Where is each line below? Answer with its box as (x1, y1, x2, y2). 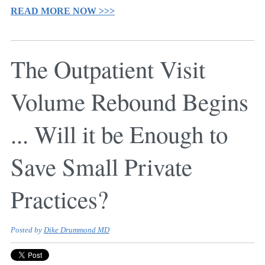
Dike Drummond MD (44, 226, 109, 235)
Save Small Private (11, 150, 192, 183)
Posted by (11, 226, 44, 235)
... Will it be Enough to (11, 118, 228, 150)
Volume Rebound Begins (11, 85, 248, 118)
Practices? (11, 183, 108, 215)
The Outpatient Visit (11, 53, 205, 85)
